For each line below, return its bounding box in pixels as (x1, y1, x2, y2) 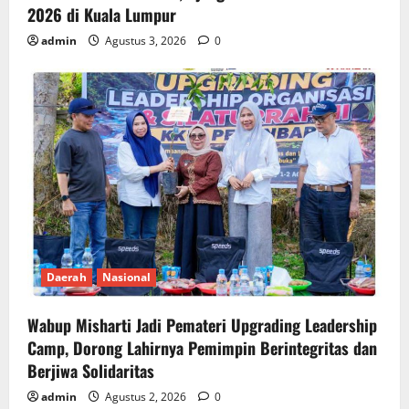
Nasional (101, 268, 152, 285)
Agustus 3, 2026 (102, 32, 189, 48)
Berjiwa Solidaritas (27, 358, 154, 383)
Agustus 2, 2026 (102, 388, 189, 404)
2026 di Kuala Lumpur (27, 2, 176, 26)
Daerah (47, 268, 87, 285)
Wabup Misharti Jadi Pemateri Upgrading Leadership (27, 312, 377, 337)
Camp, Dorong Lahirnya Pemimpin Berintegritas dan (27, 335, 377, 360)
